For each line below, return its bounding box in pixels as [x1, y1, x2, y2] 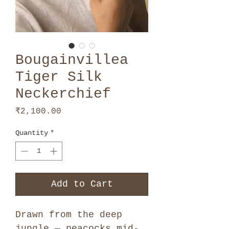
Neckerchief [15, 85, 111, 102]
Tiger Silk [15, 68, 102, 85]
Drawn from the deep [15, 209, 122, 220]
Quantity [15, 128, 48, 137]
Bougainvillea [15, 52, 128, 68]
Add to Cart [51, 178, 113, 189]
